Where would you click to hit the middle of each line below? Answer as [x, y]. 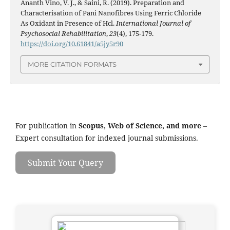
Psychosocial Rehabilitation [63, 34]
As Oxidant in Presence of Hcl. [68, 23]
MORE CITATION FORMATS [72, 64]
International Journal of [153, 23]
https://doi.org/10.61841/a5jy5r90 [72, 44]
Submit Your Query [65, 162]
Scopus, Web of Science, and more [139, 125]
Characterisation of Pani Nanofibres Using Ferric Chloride [111, 13]
